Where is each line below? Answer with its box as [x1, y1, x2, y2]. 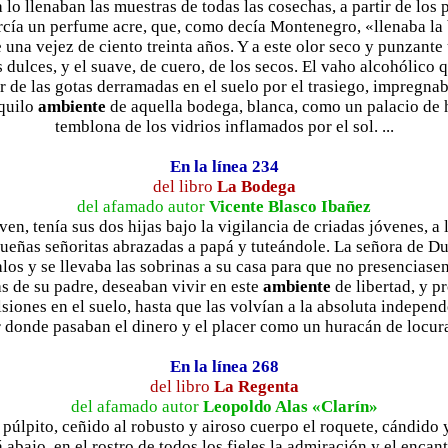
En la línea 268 [169, 356, 279, 376]
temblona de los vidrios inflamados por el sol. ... [54, 116, 394, 136]
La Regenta [213, 376, 299, 396]
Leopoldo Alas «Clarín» [202, 396, 378, 416]
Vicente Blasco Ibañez [209, 196, 371, 216]
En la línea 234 [169, 156, 279, 176]
